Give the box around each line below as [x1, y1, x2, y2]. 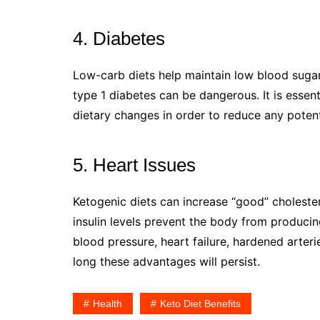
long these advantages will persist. [73, 254, 260, 269]
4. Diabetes [73, 27, 165, 49]
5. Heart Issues [73, 154, 201, 176]
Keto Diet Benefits [160, 297, 241, 309]
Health [93, 297, 122, 309]
